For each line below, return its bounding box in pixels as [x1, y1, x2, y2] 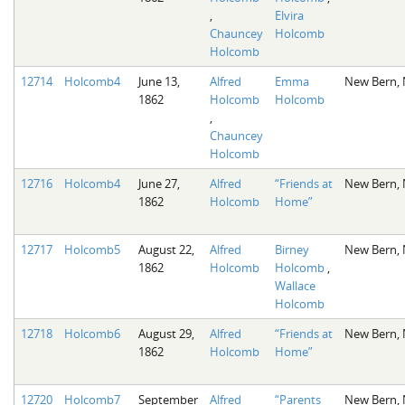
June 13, [137, 72, 180, 89]
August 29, [137, 325, 194, 342]
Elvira [274, 6, 304, 24]
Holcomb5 [63, 240, 120, 258]
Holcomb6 [63, 325, 120, 342]
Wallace [274, 277, 316, 294]
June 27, [137, 174, 180, 192]
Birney [274, 240, 309, 258]
